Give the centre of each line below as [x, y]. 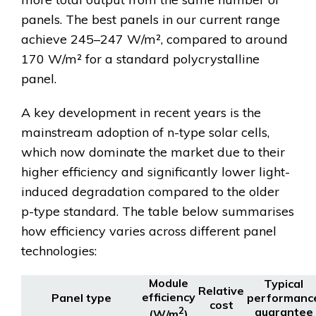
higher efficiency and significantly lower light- [156, 172]
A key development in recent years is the [141, 113]
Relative [221, 291]
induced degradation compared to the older [150, 192]
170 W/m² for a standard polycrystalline [140, 59]
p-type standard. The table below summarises [158, 212]
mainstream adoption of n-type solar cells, [145, 133]
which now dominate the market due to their [153, 152]
